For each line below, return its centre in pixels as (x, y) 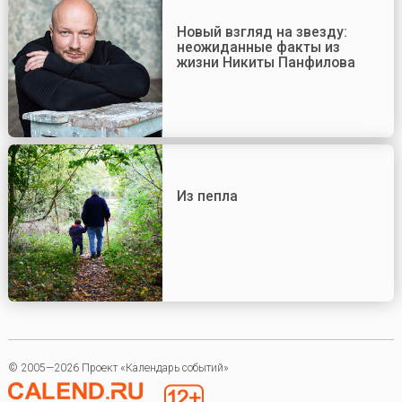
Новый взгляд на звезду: (262, 31)
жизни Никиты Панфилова (266, 62)
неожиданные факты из (258, 47)
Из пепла (207, 197)
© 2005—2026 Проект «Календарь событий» (118, 368)
